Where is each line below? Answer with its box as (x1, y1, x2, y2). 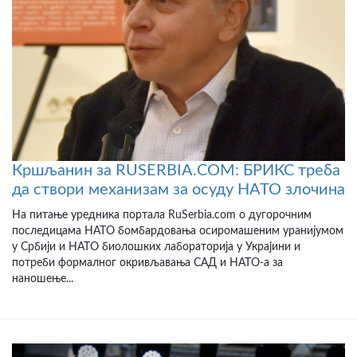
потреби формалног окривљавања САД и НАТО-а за (12, 257, 283, 269)
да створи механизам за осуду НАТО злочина (12, 181, 345, 198)
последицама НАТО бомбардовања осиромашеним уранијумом (12, 225, 343, 237)
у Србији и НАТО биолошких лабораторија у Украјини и (12, 241, 300, 253)
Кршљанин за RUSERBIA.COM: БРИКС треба (12, 162, 340, 178)
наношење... (12, 273, 73, 284)
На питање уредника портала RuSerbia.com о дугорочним (12, 209, 312, 221)
